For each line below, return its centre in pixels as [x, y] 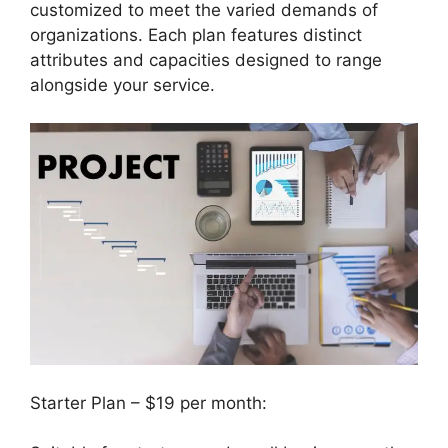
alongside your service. [122, 84]
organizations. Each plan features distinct [196, 34]
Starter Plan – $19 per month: [148, 402]
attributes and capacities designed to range [206, 59]
